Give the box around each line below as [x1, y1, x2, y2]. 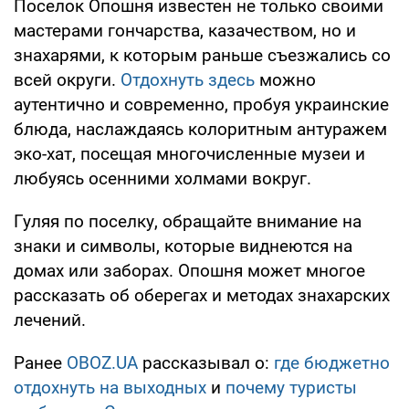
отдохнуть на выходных [14, 377, 206, 399]
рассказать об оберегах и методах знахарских [14, 285, 390, 307]
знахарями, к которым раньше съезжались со [14, 45, 391, 67]
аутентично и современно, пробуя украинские [14, 94, 389, 116]
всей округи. [14, 69, 121, 91]
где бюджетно [274, 352, 390, 374]
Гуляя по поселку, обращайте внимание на [14, 211, 362, 233]
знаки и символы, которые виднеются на [14, 236, 352, 257]
